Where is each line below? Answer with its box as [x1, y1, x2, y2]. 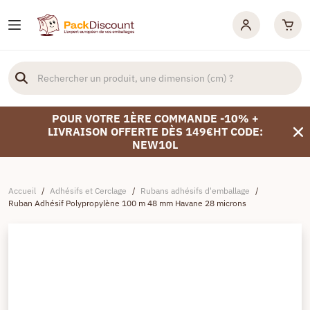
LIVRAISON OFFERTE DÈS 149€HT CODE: [47, 125, 263, 138]
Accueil [8, 185, 36, 196]
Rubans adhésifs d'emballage [140, 185, 250, 196]
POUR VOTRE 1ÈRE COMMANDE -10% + [51, 111, 259, 125]
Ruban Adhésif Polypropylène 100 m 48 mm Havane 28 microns [8, 198, 246, 208]
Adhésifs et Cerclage [50, 185, 127, 196]
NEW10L [132, 138, 178, 152]
